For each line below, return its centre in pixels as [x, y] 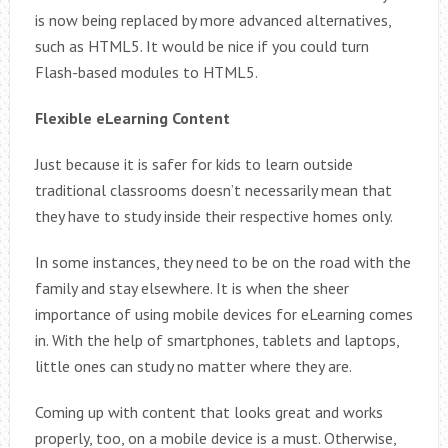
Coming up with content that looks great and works [208, 412]
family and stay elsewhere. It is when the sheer [191, 288]
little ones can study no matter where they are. [193, 366]
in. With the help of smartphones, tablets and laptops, [216, 340]
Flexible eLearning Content [132, 118]
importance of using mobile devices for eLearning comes [223, 314]
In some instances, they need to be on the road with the [222, 262]
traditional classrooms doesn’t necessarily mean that [213, 190]
